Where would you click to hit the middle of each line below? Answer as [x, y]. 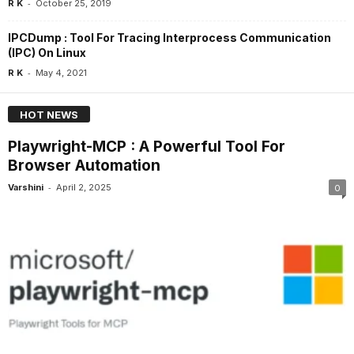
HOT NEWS [49, 115]
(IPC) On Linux [47, 52]
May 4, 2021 [61, 72]
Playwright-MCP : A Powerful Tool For [147, 147]
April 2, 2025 [84, 188]
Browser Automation [84, 166]
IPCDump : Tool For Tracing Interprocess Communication [169, 37]
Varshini [26, 188]
